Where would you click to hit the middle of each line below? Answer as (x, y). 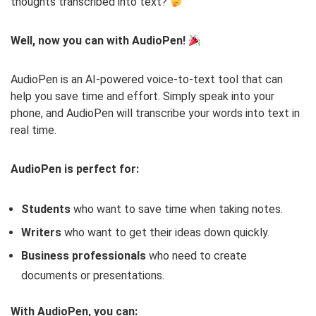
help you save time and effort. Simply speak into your (142, 97)
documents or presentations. (93, 276)
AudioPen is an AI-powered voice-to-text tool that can (147, 80)
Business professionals (84, 256)
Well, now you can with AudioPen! (98, 41)
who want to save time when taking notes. (177, 209)
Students (46, 209)
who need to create (196, 256)
